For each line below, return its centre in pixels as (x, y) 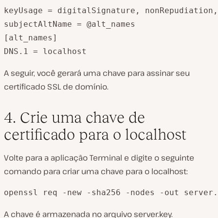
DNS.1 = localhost (45, 51)
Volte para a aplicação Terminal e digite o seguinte (99, 157)
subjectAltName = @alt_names (70, 24)
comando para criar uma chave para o (78, 171)
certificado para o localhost (95, 134)
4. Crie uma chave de (74, 117)
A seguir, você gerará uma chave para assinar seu (97, 73)
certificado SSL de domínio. (56, 86)
